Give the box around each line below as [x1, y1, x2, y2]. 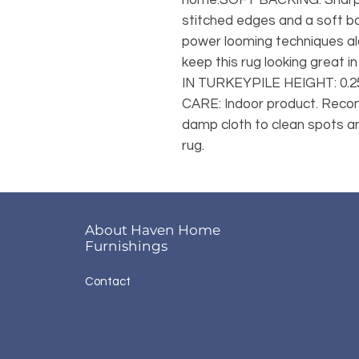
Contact [85, 275, 131, 288]
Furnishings [85, 237, 167, 254]
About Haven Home [85, 221, 220, 238]
